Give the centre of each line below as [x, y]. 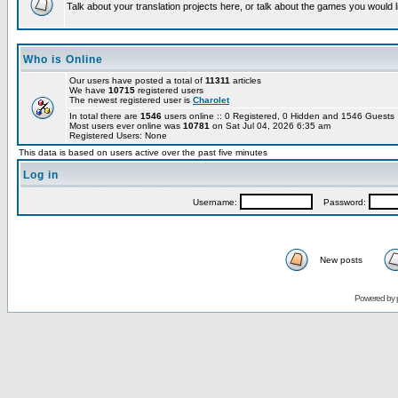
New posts [341, 260]
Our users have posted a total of [137, 80]
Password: [340, 202]
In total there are [105, 116]
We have [89, 90]
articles [246, 80]
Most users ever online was [126, 126]
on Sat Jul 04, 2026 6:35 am [270, 126]
